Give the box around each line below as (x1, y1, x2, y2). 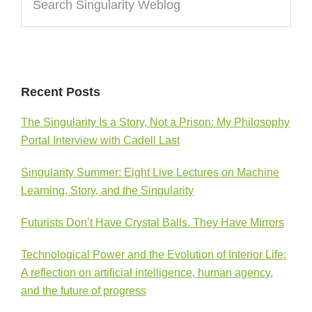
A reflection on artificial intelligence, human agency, (21, 266, 273, 279)
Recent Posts (21, 84, 100, 99)
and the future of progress (21, 284, 146, 297)
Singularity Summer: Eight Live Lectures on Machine (21, 166, 279, 178)
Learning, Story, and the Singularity (21, 184, 194, 196)
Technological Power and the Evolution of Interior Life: (21, 248, 286, 260)
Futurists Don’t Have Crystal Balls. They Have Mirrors (21, 216, 284, 228)
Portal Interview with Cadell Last (21, 134, 180, 146)
